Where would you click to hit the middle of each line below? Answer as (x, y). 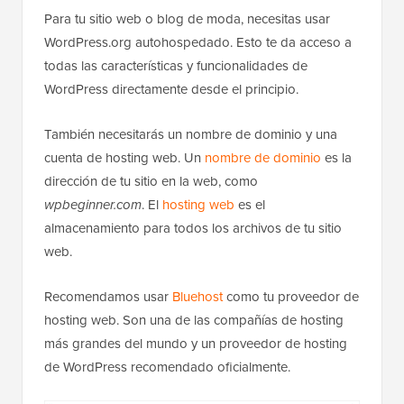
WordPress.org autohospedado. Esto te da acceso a (198, 43)
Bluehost (197, 297)
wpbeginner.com (93, 205)
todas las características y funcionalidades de (176, 66)
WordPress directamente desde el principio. (171, 90)
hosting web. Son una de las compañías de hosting (194, 321)
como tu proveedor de (291, 297)
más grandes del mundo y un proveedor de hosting (196, 344)
